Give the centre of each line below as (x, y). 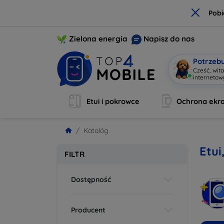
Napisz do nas (169, 38)
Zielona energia (98, 38)
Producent (88, 210)
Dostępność (91, 179)
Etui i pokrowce (113, 101)
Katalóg (96, 130)
